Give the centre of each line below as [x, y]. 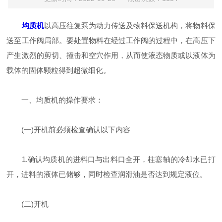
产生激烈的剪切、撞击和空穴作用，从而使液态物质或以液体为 [111, 55]
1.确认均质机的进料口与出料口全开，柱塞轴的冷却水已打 [111, 159]
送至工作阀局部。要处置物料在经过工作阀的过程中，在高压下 [111, 40]
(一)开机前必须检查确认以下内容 [69, 130]
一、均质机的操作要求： [55, 100]
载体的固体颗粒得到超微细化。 [59, 70]
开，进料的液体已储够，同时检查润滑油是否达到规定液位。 [107, 174]
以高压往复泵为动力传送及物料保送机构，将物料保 [130, 26]
